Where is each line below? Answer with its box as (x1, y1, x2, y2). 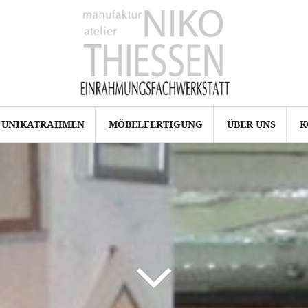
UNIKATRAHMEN (1, 117, 85, 131)
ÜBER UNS (227, 117, 276, 131)
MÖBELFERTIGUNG (109, 117, 203, 131)
